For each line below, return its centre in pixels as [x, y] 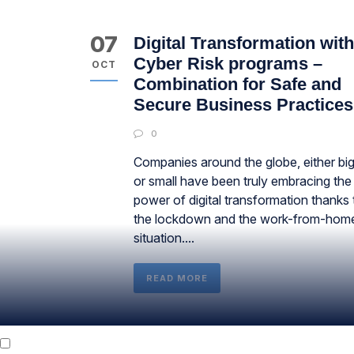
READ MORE [177, 278]
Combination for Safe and [237, 84]
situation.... [164, 238]
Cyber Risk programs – [228, 64]
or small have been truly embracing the [243, 181]
